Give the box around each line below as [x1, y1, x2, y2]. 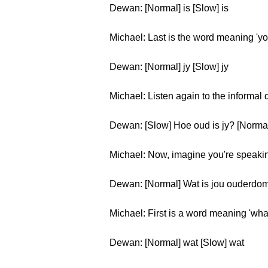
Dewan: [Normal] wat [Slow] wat [109, 237, 244, 248]
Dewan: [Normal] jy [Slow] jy [109, 62, 229, 72]
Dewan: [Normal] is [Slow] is [109, 3, 229, 13]
